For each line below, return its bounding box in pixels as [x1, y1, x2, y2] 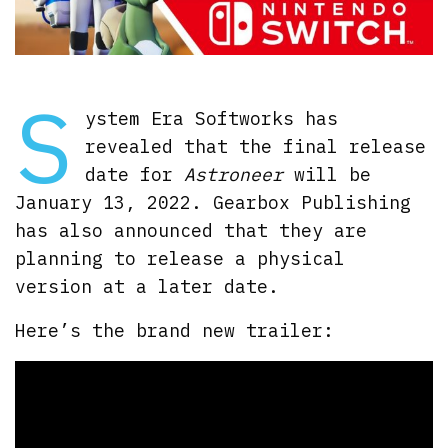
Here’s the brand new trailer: [15, 319, 335, 342]
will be [282, 163, 371, 186]
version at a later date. [15, 275, 280, 298]
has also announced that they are [15, 219, 368, 242]
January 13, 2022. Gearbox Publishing [15, 191, 412, 214]
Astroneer [183, 163, 283, 186]
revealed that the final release [84, 135, 426, 158]
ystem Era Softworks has [84, 107, 338, 130]
